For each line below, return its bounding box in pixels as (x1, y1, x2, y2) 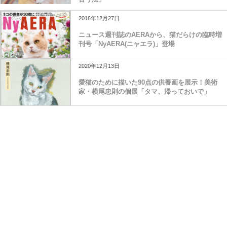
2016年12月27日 (79, 15, 120, 21)
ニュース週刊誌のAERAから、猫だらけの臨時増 (79, 30, 222, 39)
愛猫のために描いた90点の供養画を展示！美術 (79, 78, 217, 86)
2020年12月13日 (79, 62, 120, 69)
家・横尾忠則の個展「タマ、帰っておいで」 (79, 87, 210, 95)
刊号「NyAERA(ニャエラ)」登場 (79, 40, 175, 48)
